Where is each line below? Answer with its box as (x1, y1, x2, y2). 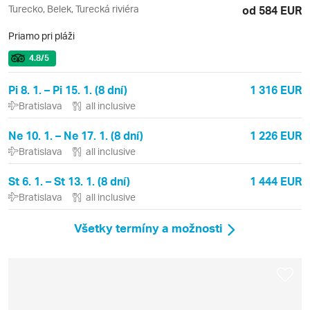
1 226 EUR (250, 128, 302, 143)
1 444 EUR (250, 174, 302, 189)
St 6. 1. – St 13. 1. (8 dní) (8, 174, 130, 189)
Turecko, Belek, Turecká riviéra (8, 3, 139, 15)
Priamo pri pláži (8, 30, 75, 42)
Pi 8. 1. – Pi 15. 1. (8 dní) (8, 82, 127, 98)
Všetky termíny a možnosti (74, 220, 223, 236)
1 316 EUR (250, 82, 302, 98)
